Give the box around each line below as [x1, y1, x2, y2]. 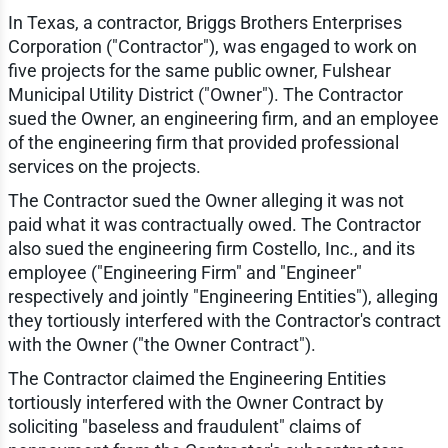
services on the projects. [7, 156, 201, 178]
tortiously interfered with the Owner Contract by [7, 392, 384, 414]
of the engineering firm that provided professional [7, 132, 399, 154]
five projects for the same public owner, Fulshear [7, 60, 391, 82]
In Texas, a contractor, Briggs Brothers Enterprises [7, 12, 402, 34]
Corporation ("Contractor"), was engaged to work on [7, 36, 417, 58]
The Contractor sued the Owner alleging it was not [7, 190, 404, 212]
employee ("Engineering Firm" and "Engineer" [7, 262, 362, 284]
